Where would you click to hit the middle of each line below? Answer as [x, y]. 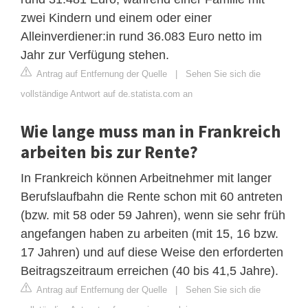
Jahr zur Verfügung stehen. [95, 55]
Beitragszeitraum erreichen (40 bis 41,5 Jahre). [150, 271]
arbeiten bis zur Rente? [109, 152]
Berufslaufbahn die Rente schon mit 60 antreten [152, 196]
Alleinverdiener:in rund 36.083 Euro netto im [141, 36]
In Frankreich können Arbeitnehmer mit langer [146, 178]
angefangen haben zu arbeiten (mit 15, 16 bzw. [150, 233]
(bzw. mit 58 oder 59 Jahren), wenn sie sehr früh [153, 215]
